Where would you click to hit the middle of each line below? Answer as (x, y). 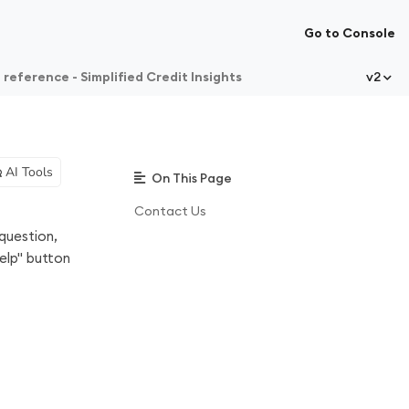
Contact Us (170, 211)
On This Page (190, 178)
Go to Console (350, 32)
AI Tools (27, 172)
